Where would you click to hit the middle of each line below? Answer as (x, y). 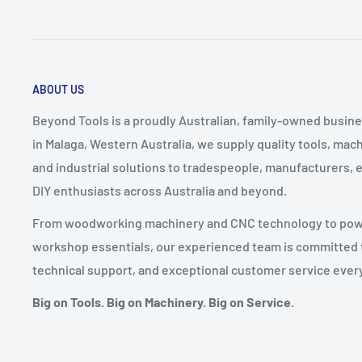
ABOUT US (58, 90)
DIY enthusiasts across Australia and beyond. (160, 191)
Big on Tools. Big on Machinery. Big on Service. (163, 302)
